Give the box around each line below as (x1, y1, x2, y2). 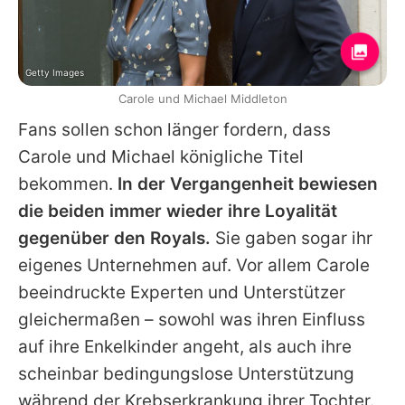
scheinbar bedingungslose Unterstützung (18, 363, 354, 385)
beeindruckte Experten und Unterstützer (18, 282, 345, 304)
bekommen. (18, 174, 118, 195)
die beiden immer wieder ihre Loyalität (18, 201, 337, 222)
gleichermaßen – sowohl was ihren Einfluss (18, 309, 365, 331)
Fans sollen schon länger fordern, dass (18, 119, 331, 141)
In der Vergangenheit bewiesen (118, 174, 378, 195)
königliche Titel (175, 146, 304, 168)
